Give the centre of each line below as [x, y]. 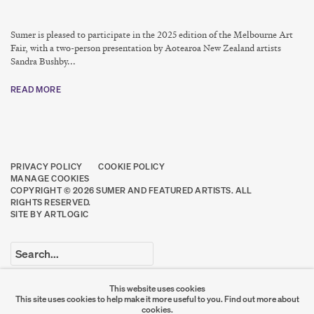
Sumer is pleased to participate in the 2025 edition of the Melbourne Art [152, 35]
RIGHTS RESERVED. [51, 202]
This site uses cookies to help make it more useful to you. [120, 299]
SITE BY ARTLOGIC [50, 214]
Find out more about [261, 299]
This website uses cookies [157, 289]
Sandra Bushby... [43, 61]
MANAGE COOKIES [50, 178]
